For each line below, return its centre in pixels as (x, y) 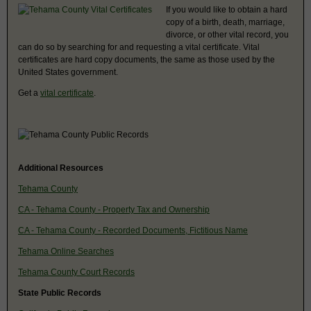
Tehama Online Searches (66, 251)
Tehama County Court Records (76, 272)
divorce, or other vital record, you (227, 34)
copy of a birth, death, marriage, (225, 22)
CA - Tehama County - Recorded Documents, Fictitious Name (133, 230)
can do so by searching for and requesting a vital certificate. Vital (139, 47)
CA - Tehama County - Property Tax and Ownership (114, 209)
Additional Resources (61, 168)
